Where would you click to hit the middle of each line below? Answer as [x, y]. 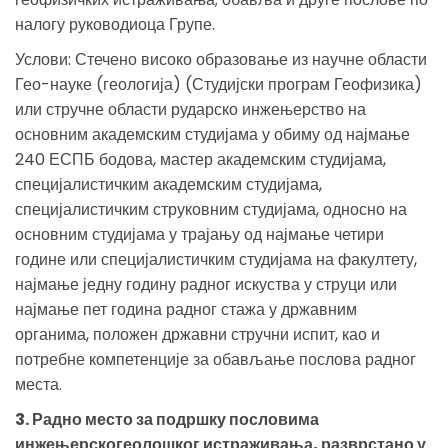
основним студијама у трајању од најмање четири [199, 234]
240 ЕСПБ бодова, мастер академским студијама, [200, 159]
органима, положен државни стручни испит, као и [197, 334]
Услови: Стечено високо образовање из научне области [221, 59]
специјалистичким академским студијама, [168, 184]
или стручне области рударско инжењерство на [190, 109]
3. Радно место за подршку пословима [167, 419]
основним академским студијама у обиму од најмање [212, 134]
